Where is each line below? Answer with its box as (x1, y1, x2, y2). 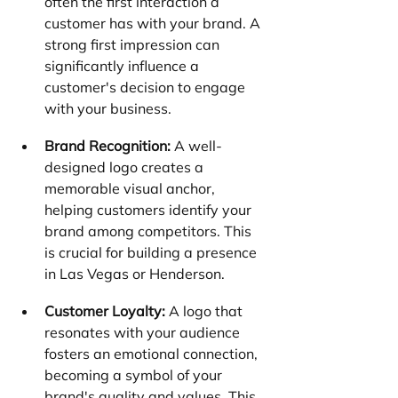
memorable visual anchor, (44, 179, 219, 197)
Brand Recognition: (44, 136, 171, 155)
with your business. (44, 99, 171, 117)
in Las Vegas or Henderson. (44, 264, 225, 283)
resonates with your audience (44, 322, 243, 341)
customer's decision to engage (44, 77, 249, 96)
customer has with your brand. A (44, 13, 264, 32)
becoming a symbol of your (44, 365, 226, 384)
